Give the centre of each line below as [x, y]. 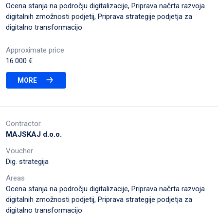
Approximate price [35, 50]
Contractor [23, 123]
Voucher [19, 151]
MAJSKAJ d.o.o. [34, 134]
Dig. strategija [27, 161]
